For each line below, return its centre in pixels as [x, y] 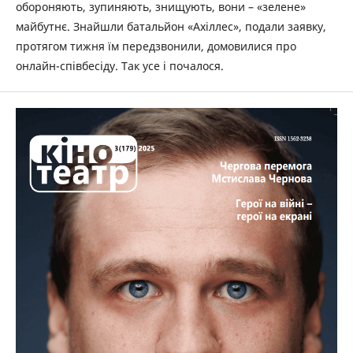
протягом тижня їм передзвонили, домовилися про [156, 46]
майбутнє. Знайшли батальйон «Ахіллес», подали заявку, [171, 26]
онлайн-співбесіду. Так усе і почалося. [120, 66]
